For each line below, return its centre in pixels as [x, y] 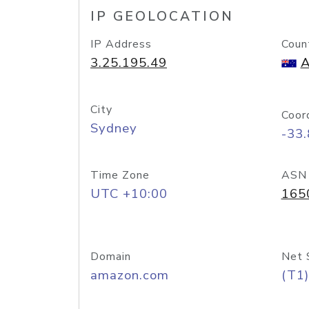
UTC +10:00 [129, 194]
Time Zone [120, 175]
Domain [111, 257]
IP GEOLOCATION [162, 17]
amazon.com [130, 275]
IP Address [121, 44]
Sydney [114, 128]
